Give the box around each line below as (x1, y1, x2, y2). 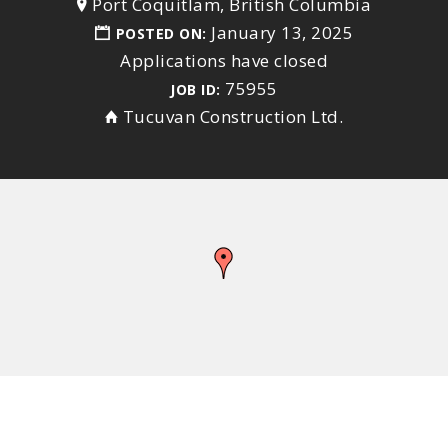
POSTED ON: (115, 24, 211, 43)
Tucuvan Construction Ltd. (122, 105, 344, 128)
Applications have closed (120, 49, 328, 72)
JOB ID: (170, 80, 221, 99)
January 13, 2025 (211, 21, 353, 44)
